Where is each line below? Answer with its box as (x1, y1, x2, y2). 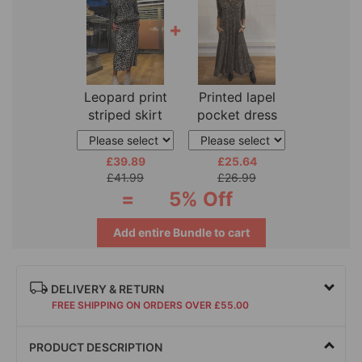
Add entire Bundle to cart (112, 225, 250, 239)
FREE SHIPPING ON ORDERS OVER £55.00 (52, 298, 249, 311)
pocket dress (196, 106, 277, 123)
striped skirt (88, 106, 162, 123)
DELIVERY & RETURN (48, 281, 164, 296)
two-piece (94, 124, 157, 141)
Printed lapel (198, 88, 276, 105)
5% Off (168, 187, 233, 211)
